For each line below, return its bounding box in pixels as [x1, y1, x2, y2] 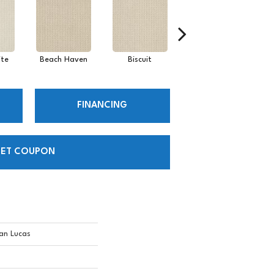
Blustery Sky [194, 55, 239, 64]
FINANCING [77, 101, 128, 111]
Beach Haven [39, 55, 87, 64]
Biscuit [128, 55, 152, 64]
